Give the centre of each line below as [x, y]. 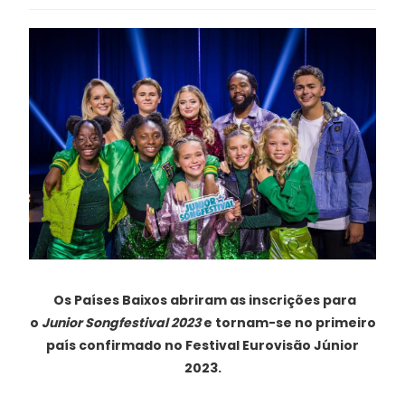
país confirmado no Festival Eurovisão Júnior [202, 346]
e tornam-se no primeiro [288, 323]
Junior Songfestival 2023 [121, 323]
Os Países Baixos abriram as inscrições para [204, 301]
